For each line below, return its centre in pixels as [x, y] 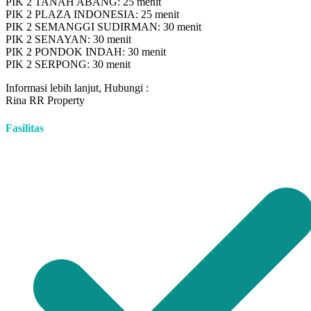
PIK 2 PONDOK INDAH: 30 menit [86, 52]
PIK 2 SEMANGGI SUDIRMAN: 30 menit [103, 27]
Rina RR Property [45, 101]
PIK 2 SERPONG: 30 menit [68, 65]
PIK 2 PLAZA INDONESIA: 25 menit [92, 15]
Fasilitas [25, 128]
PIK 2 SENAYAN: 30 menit [68, 40]
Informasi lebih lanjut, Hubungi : [77, 88]
